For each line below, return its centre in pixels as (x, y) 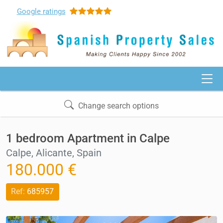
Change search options (117, 106)
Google (30, 11)
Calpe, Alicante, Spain (54, 153)
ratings (54, 11)
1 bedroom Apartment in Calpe (88, 139)
